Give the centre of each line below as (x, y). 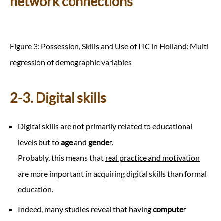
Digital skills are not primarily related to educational (105, 126)
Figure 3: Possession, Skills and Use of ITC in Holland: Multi (109, 46)
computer (169, 209)
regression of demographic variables (71, 62)
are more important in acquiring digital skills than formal (112, 174)
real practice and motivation (152, 158)
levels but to (39, 142)
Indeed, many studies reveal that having (85, 209)
